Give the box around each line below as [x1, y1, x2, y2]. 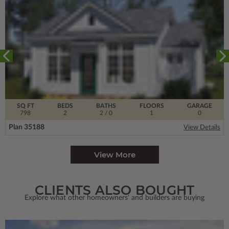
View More [94, 150, 135, 160]
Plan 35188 [9, 124, 44, 131]
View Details [184, 124, 220, 131]
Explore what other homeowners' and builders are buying [25, 194, 204, 202]
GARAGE [187, 103, 213, 109]
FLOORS [139, 103, 164, 109]
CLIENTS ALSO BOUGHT [34, 182, 195, 198]
